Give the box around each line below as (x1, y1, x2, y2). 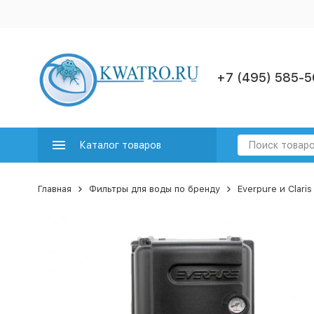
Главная (37, 184, 71, 194)
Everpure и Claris (237, 184, 312, 194)
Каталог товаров (78, 139, 161, 151)
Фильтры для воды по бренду (88, 184, 220, 194)
